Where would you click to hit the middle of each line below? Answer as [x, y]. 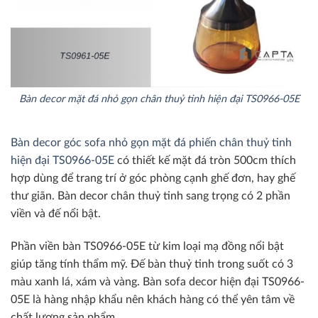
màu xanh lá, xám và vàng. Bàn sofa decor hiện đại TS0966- [158, 281]
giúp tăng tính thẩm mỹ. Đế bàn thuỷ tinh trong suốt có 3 [152, 264]
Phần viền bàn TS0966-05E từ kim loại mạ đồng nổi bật [147, 246]
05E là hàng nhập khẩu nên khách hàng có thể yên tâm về [153, 299]
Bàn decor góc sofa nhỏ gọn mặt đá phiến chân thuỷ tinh [151, 143]
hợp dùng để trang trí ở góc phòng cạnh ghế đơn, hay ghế [153, 179]
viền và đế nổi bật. [56, 214]
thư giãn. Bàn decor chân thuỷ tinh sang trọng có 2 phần [150, 196]
